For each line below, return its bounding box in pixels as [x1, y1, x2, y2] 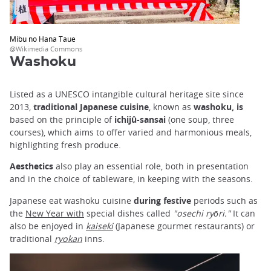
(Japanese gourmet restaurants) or [113, 220, 255, 232]
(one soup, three [166, 114, 234, 126]
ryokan [54, 232, 82, 244]
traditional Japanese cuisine [33, 101, 149, 113]
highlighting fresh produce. [10, 139, 121, 151]
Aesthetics [10, 160, 53, 172]
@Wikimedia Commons [10, 44, 82, 53]
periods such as [191, 194, 258, 206]
